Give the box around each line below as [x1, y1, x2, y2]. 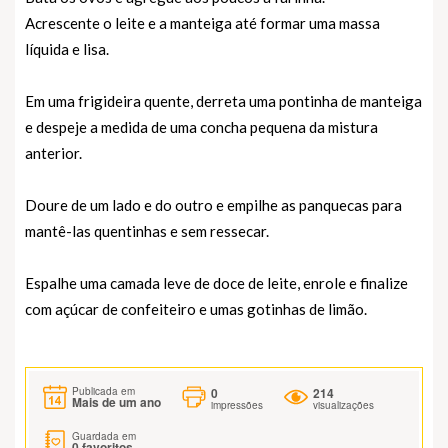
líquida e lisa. [25, 39, 109, 58]
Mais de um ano [72, 393, 161, 412]
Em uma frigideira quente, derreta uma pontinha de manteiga [25, 91, 422, 110]
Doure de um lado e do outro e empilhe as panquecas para [25, 195, 402, 214]
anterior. [25, 143, 82, 162]
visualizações [313, 397, 374, 412]
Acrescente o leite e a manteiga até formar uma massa [25, 13, 380, 32]
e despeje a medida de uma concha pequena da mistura [25, 117, 378, 136]
